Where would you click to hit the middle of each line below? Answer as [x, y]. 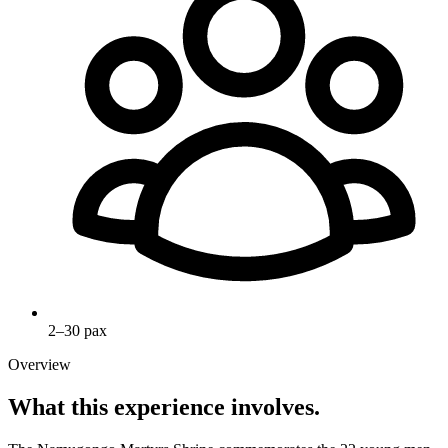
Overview [39, 364]
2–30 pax [77, 330]
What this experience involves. [164, 406]
